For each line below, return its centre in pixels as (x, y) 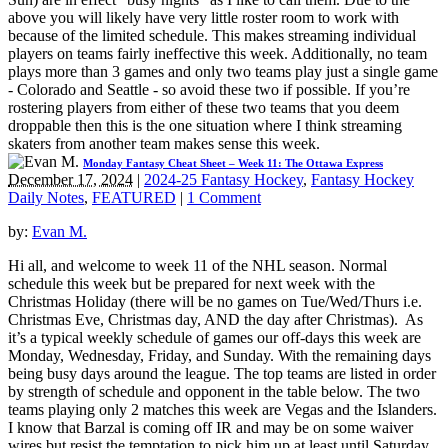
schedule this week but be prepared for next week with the (191, 283)
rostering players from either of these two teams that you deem (203, 107)
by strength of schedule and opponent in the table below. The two (214, 391)
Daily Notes (46, 197)
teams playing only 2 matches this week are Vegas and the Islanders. (222, 409)
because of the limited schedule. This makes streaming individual (212, 35)
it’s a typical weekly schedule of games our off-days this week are (214, 337)
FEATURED (134, 197)
